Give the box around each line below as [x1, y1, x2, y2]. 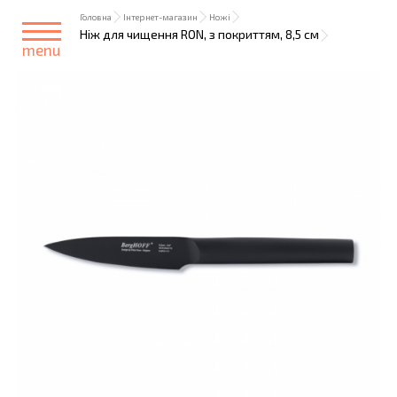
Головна [80, 12, 112, 22]
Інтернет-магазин [123, 12, 198, 22]
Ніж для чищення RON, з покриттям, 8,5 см [80, 27, 319, 42]
